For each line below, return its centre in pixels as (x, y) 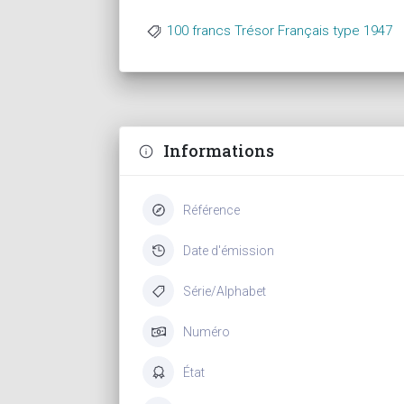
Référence (211, 210)
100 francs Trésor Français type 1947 (280, 31)
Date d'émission (229, 250)
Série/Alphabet (225, 291)
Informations (219, 151)
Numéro (207, 331)
